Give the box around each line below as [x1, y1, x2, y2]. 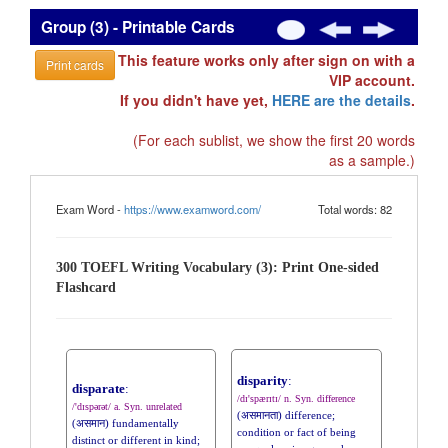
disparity [237, 374, 288, 388]
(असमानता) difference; [237, 409, 335, 421]
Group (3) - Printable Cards [37, 16, 235, 38]
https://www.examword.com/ [124, 201, 261, 217]
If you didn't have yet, [120, 90, 272, 110]
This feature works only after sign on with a [118, 50, 415, 70]
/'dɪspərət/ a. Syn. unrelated [72, 401, 182, 412]
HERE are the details [272, 90, 411, 110]
